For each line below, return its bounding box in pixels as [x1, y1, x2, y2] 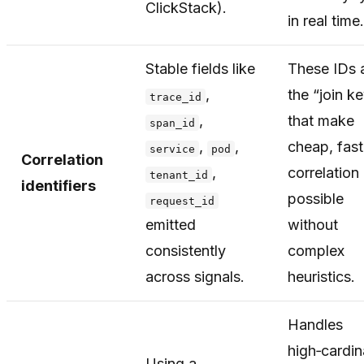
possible [288, 190, 344, 208]
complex [288, 242, 344, 260]
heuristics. [288, 268, 355, 286]
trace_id [149, 90, 202, 103]
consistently [145, 242, 226, 260]
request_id [149, 194, 215, 207]
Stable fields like [145, 60, 255, 78]
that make [288, 112, 354, 130]
